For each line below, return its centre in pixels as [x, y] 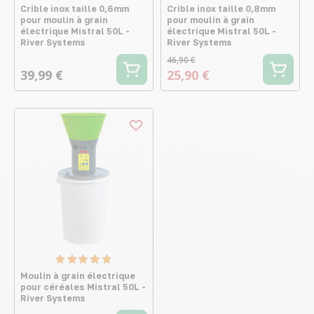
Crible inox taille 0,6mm [75, 8]
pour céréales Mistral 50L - [83, 287]
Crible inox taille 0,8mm [221, 8]
